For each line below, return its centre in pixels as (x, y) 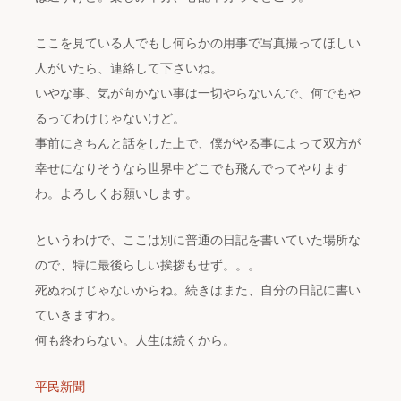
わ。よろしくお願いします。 (117, 193)
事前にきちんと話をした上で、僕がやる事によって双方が (198, 143)
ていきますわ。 (79, 315)
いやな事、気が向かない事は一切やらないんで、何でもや (198, 93)
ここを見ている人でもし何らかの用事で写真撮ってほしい (198, 43)
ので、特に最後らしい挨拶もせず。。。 (148, 265)
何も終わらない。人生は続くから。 (136, 340)
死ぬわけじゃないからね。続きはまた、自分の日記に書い (198, 290)
